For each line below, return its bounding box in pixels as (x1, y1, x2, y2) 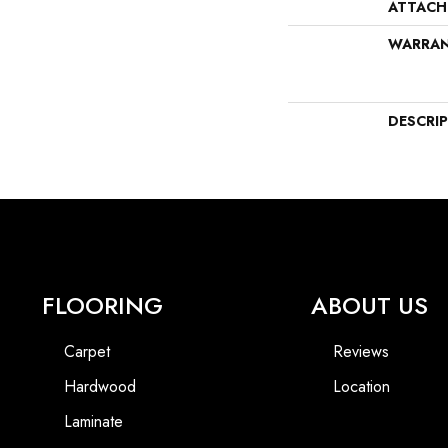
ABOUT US (311, 287, 429, 323)
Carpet (64, 339, 110, 363)
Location (333, 374, 391, 398)
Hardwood (64, 374, 136, 398)
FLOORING (42, 287, 163, 323)
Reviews (333, 339, 390, 363)
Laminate (64, 409, 123, 433)
